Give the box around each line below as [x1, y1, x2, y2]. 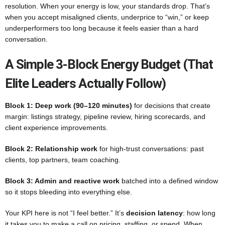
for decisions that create [132, 101, 210, 109]
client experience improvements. [5, 124, 108, 132]
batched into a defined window [120, 177, 218, 185]
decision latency [126, 209, 183, 217]
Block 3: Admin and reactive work [5, 177, 120, 185]
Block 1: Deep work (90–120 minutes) [5, 101, 132, 109]
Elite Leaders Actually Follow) [5, 76, 166, 91]
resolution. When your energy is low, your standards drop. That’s [5, 2, 210, 10]
